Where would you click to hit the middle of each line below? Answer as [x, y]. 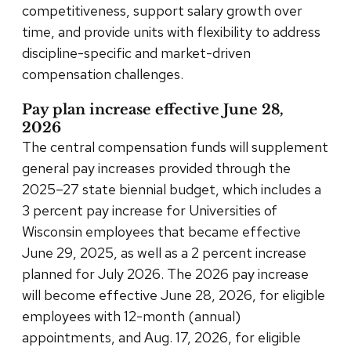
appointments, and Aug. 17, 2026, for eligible [161, 337]
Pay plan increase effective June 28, [153, 109]
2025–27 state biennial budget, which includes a [172, 189]
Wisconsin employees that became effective [161, 231]
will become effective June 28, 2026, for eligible [174, 295]
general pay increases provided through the [156, 168]
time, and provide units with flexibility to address [171, 31]
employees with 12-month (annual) [131, 316]
